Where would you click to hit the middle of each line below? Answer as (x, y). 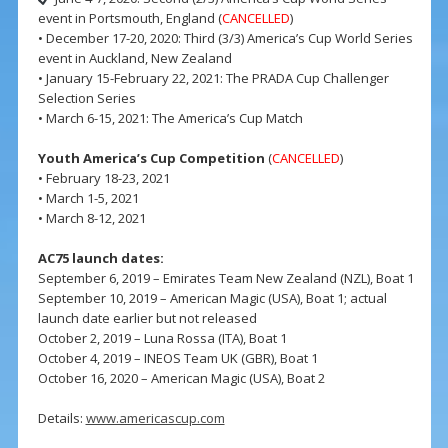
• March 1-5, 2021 (88, 198)
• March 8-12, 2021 (91, 218)
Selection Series (86, 98)
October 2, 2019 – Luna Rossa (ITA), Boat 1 (162, 338)
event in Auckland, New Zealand (134, 58)
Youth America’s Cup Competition (151, 158)
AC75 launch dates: (100, 258)
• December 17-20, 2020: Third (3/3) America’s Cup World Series (225, 38)
